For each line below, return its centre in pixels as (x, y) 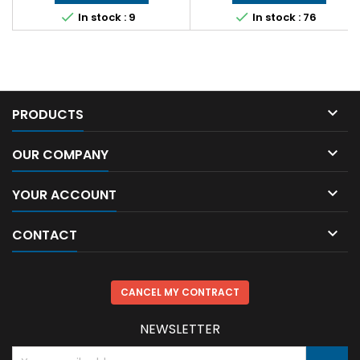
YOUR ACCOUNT (64, 195)
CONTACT (45, 235)
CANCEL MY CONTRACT (180, 292)
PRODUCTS (48, 115)
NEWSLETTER (180, 329)
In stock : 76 (283, 18)
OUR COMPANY (60, 155)
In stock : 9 (105, 18)
